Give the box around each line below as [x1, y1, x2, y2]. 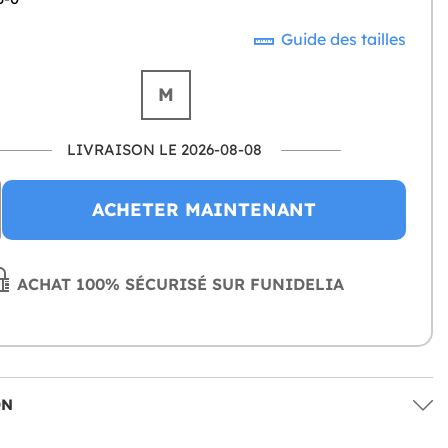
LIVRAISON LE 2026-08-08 [66, 140, 262, 160]
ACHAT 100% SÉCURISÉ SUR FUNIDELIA [12, 274, 345, 295]
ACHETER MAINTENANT [91, 198, 316, 222]
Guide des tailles [277, 29, 406, 50]
